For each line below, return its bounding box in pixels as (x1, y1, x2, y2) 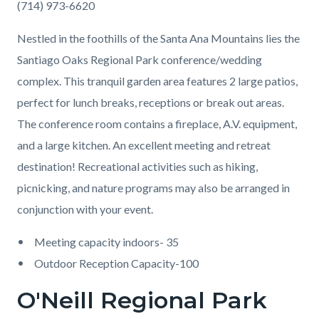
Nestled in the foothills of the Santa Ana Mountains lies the (17, 31, 300, 46)
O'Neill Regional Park (17, 286, 267, 315)
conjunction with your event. (17, 202, 153, 216)
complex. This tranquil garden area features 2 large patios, (17, 74, 298, 88)
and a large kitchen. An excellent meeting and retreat (17, 138, 271, 152)
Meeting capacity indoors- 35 (34, 235, 179, 249)
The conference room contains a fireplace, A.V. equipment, (17, 117, 297, 131)
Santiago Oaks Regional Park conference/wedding (17, 53, 262, 67)
